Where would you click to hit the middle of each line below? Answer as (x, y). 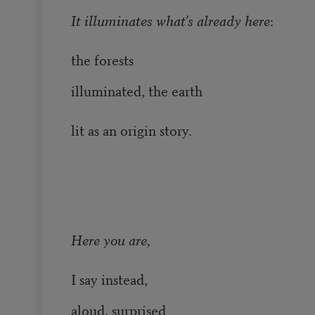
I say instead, (111, 279)
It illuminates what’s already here (170, 20)
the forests (102, 60)
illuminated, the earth (136, 91)
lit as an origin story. (131, 130)
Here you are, (112, 240)
